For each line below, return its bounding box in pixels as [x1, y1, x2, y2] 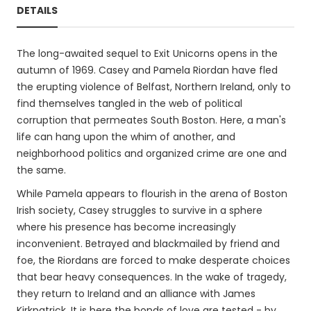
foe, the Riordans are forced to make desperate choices [17, 253, 290, 267]
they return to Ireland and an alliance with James [17, 287, 255, 301]
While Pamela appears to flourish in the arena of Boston [17, 187, 287, 201]
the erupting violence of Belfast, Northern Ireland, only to [17, 80, 291, 94]
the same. [17, 163, 66, 177]
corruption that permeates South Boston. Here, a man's [17, 113, 286, 127]
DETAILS [17, 3, 58, 17]
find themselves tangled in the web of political [17, 96, 242, 110]
